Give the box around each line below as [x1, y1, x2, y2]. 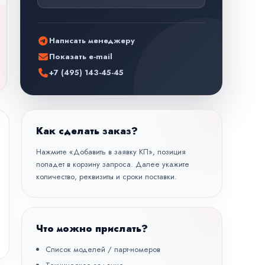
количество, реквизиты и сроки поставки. [36, 171, 177, 182]
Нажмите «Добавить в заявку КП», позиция [36, 146, 186, 157]
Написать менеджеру [49, 35, 135, 46]
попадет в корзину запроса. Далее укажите [36, 159, 189, 170]
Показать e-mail [49, 51, 113, 62]
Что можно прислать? [36, 222, 148, 235]
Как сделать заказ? [36, 124, 138, 138]
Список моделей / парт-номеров [46, 244, 160, 255]
